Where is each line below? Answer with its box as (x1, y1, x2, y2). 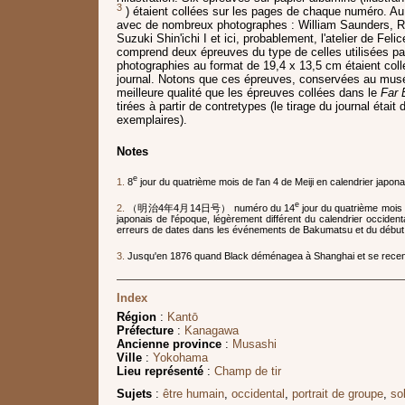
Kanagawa (184, 324, 239, 338)
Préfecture (117, 324, 174, 338)
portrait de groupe (292, 387, 383, 401)
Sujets (117, 387, 152, 401)
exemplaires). (117, 113, 187, 127)
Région (117, 310, 156, 325)
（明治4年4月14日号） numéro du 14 (127, 202, 295, 214)
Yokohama (153, 351, 208, 365)
